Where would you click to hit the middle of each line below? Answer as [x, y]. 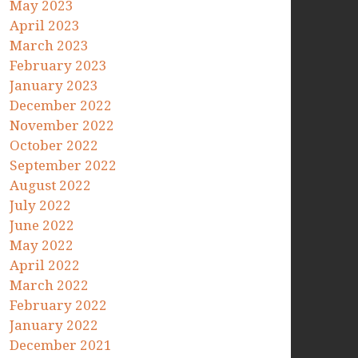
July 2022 [41, 205]
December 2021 [61, 345]
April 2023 [45, 25]
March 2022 [50, 285]
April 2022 [45, 265]
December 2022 [61, 105]
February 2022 [59, 305]
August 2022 [51, 185]
